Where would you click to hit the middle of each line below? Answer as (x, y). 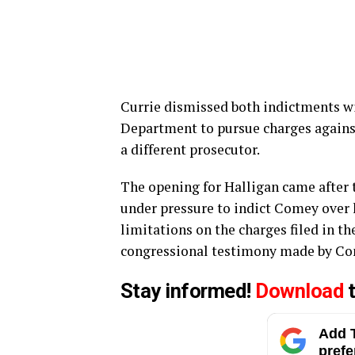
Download (300, 291)
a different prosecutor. (190, 150)
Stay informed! (188, 291)
